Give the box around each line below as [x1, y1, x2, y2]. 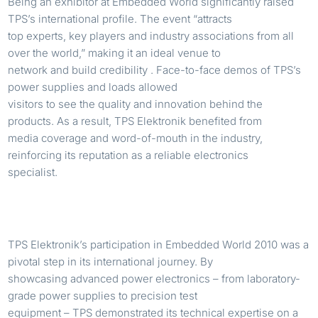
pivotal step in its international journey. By [8, 254, 214, 268]
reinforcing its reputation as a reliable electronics [8, 148, 249, 162]
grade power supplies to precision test [8, 288, 198, 302]
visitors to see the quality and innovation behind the [8, 97, 263, 111]
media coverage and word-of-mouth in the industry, [8, 131, 263, 145]
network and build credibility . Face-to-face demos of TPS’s [8, 62, 302, 77]
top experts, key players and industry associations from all [8, 28, 295, 43]
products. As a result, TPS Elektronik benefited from [8, 114, 263, 128]
